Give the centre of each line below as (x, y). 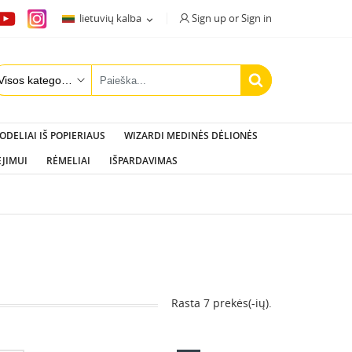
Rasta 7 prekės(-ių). (222, 303)
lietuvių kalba (110, 18)
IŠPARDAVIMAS (143, 161)
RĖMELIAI (68, 161)
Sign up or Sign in (232, 18)
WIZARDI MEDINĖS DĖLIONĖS (191, 136)
